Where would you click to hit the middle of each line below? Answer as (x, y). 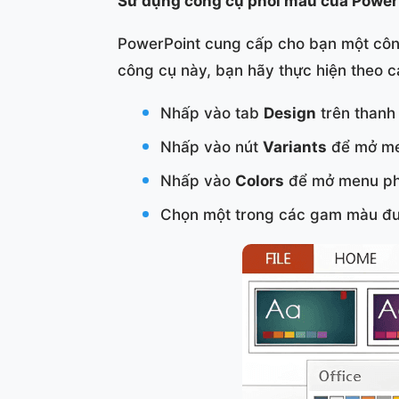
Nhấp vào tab (212, 113)
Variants (295, 147)
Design (290, 113)
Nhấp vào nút (212, 147)
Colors (260, 180)
